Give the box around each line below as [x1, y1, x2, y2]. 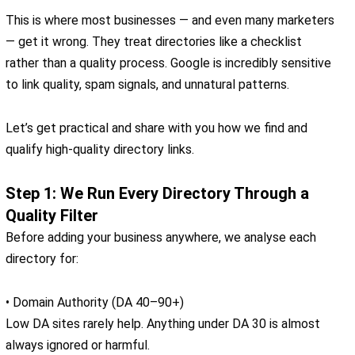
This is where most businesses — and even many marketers [6, 13, 334, 29]
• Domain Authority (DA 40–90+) [6, 295, 184, 311]
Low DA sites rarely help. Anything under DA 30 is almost [6, 316, 320, 332]
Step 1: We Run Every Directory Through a [6, 184, 309, 204]
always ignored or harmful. [6, 338, 150, 353]
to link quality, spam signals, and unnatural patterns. [6, 77, 289, 93]
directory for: [6, 251, 78, 267]
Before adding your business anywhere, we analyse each [6, 230, 316, 246]
